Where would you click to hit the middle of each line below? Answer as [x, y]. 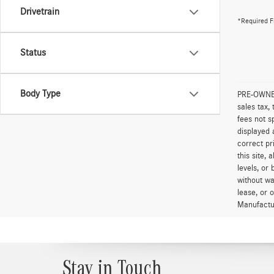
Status [33, 53]
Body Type [40, 94]
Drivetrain [40, 12]
